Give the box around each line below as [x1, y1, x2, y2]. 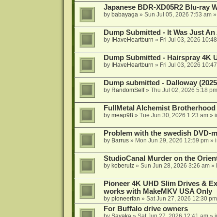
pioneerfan [111, 195, 140, 202]
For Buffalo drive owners [103, 205, 188, 213]
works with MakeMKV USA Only [103, 187, 212, 196]
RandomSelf [111, 87, 144, 94]
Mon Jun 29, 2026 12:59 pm [135, 137, 209, 144]
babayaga [111, 11, 138, 18]
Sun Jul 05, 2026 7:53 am [144, 11, 212, 18]
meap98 [111, 112, 133, 119]
